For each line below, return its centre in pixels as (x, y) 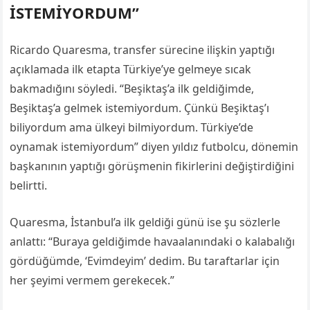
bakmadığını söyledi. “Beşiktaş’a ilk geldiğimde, (132, 89)
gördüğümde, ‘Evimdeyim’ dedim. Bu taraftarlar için (145, 261)
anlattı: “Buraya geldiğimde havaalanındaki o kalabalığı (153, 241)
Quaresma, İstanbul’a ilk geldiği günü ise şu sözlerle (145, 222)
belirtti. (29, 185)
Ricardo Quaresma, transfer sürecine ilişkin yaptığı (143, 50)
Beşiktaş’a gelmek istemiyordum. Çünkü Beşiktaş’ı (140, 108)
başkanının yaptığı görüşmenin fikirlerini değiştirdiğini (152, 166)
